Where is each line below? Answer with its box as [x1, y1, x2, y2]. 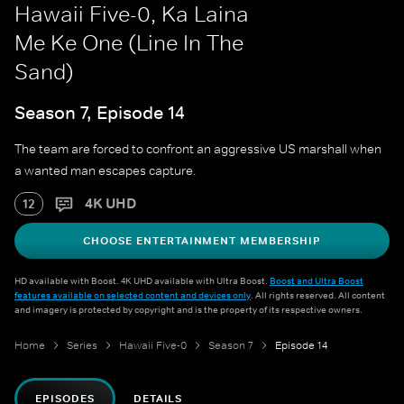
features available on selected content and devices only [14, 289, 251, 302]
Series [67, 338, 97, 353]
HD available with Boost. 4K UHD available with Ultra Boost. [14, 274, 270, 288]
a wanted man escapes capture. [14, 162, 197, 179]
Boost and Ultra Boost [270, 274, 363, 288]
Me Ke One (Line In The [14, 30, 243, 56]
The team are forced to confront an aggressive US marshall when [14, 141, 381, 158]
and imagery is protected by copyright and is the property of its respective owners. [14, 303, 363, 317]
